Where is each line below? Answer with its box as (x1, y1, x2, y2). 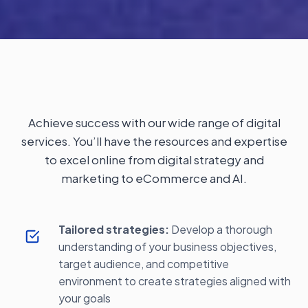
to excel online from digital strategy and (44, 152, 264, 167)
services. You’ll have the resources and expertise (21, 133, 287, 148)
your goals (58, 291, 111, 305)
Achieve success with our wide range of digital (27, 115, 280, 130)
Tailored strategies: (58, 222, 171, 236)
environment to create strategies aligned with (58, 274, 291, 288)
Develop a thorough (171, 222, 272, 236)
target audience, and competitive (58, 256, 229, 271)
